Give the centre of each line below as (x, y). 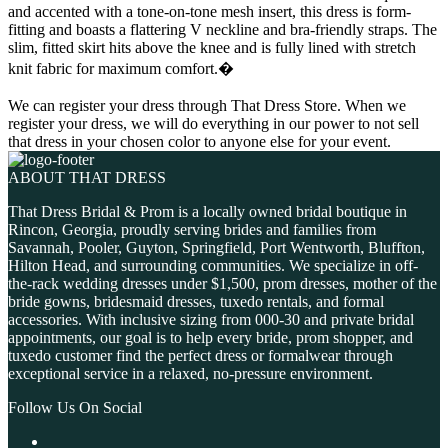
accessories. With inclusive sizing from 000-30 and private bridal (211, 320)
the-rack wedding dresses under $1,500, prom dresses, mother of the (222, 284)
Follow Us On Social (75, 408)
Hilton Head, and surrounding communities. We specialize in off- (213, 266)
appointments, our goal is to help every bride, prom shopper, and (210, 338)
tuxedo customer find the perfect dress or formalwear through (200, 356)
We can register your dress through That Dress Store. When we (207, 106)
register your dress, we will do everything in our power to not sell (213, 124)
